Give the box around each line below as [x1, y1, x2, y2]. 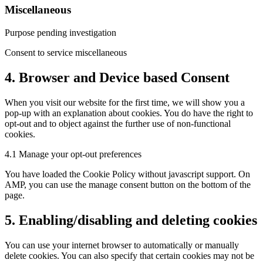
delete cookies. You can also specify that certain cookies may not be [5, 250, 254, 261]
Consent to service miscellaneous [5, 48, 127, 58]
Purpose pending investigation [5, 28, 116, 38]
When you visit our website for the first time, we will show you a [5, 97, 245, 107]
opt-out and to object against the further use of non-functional [5, 118, 231, 129]
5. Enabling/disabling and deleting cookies [5, 212, 257, 228]
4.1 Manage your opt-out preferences [5, 149, 141, 159]
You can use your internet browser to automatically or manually [5, 240, 239, 250]
